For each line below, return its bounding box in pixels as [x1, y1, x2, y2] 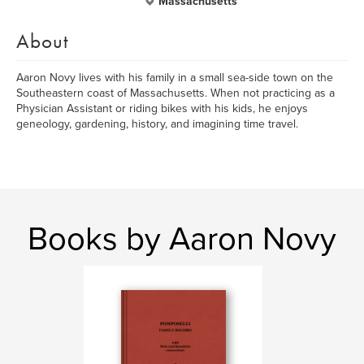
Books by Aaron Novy [28, 219, 336, 258]
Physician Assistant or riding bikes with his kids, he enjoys [16, 102, 308, 115]
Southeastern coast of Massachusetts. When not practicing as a [16, 86, 335, 100]
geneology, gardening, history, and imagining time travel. [16, 117, 298, 131]
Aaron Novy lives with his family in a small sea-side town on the [16, 71, 333, 84]
